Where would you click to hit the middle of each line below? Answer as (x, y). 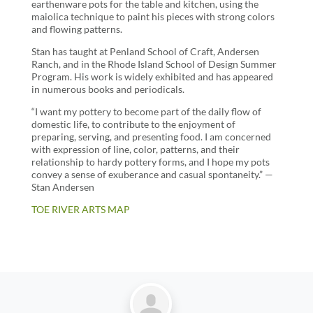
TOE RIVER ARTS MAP (80, 209)
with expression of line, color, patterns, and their (135, 149)
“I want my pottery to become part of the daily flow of (146, 111)
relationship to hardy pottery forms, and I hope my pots (150, 161)
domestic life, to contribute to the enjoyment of (133, 124)
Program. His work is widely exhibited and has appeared (152, 76)
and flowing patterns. (77, 29)
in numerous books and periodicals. (108, 89)
